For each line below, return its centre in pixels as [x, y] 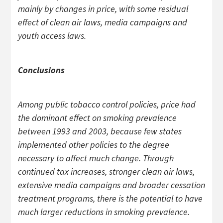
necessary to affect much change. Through [96, 158]
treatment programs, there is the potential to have [110, 198]
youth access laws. [52, 35]
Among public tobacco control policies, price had [107, 104]
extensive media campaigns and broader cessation [111, 185]
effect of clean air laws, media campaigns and [103, 22]
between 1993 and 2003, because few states [100, 131]
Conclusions [41, 70]
